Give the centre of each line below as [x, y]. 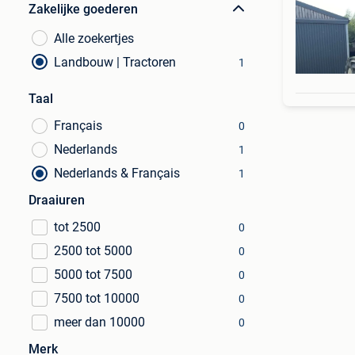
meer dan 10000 [99, 322]
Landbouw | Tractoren [115, 62]
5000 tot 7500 [93, 275]
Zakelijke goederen [83, 9]
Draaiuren [57, 200]
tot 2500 [77, 227]
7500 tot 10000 [97, 298]
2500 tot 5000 [93, 251]
